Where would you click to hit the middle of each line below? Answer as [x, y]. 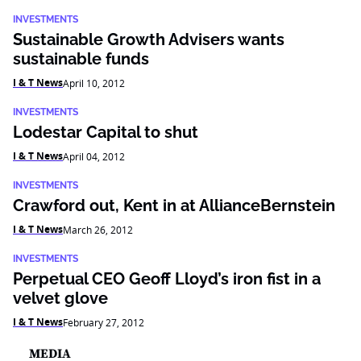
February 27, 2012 [104, 322]
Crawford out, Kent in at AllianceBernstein [174, 205]
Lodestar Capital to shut [106, 132]
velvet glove [60, 298]
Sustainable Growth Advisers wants [149, 39]
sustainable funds [81, 59]
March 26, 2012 [98, 230]
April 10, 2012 [94, 83]
